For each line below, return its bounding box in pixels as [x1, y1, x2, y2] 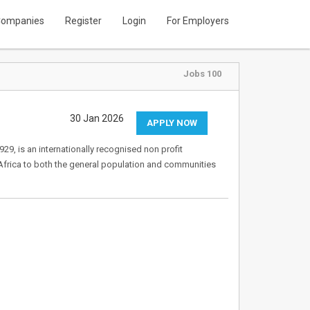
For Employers [167, 15, 229, 26]
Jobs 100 [183, 69, 221, 79]
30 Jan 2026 [69, 113, 124, 124]
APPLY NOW [146, 118, 197, 128]
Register [65, 15, 102, 26]
